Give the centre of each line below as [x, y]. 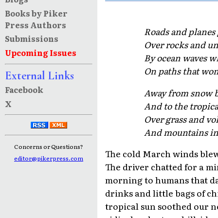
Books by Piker [36, 13]
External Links [39, 75]
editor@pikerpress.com [49, 158]
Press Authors [35, 25]
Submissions [31, 39]
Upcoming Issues [40, 53]
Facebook [24, 89]
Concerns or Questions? [49, 147]
